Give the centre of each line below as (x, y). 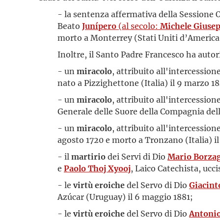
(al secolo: (138, 26)
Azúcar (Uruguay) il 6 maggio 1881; (125, 197)
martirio (88, 156)
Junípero (99, 26)
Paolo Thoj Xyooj (97, 168)
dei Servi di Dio (137, 156)
